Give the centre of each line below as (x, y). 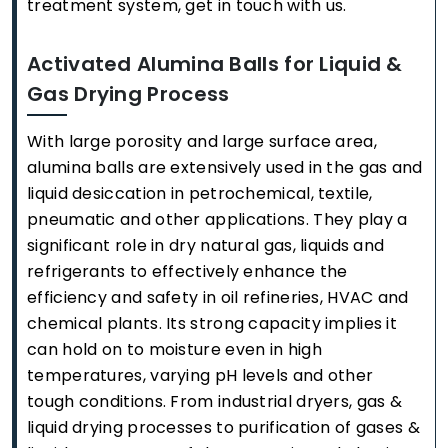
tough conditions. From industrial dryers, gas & (215, 402)
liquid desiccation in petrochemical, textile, (200, 194)
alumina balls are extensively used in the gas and (225, 168)
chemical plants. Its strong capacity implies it (212, 324)
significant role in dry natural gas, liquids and (206, 246)
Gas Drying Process (128, 94)
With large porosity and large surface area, (202, 142)
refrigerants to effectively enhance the (187, 272)
